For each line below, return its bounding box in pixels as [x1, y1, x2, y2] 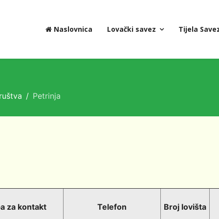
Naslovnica [52, 24, 92, 34]
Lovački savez [107, 24, 156, 34]
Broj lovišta [164, 202, 207, 212]
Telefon [97, 202, 127, 212]
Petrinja [33, 91, 61, 101]
